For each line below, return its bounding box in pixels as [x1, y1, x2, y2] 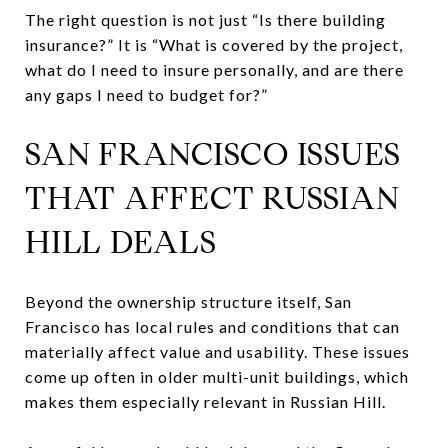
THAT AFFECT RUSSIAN [25, 177, 400, 218]
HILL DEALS [25, 221, 217, 262]
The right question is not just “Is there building [25, 9, 386, 29]
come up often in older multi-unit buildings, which [25, 366, 409, 386]
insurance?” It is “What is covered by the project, [25, 34, 403, 54]
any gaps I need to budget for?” [25, 84, 268, 104]
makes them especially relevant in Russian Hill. [25, 391, 386, 411]
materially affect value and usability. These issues [25, 341, 410, 361]
